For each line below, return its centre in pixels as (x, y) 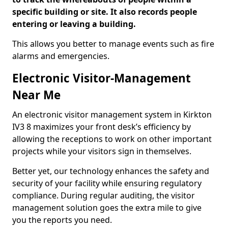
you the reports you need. (62, 220)
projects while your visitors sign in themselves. (102, 151)
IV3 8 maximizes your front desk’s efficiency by (102, 127)
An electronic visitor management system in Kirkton (112, 115)
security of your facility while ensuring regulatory (107, 183)
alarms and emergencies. (61, 56)
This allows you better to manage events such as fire (113, 44)
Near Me (36, 95)
